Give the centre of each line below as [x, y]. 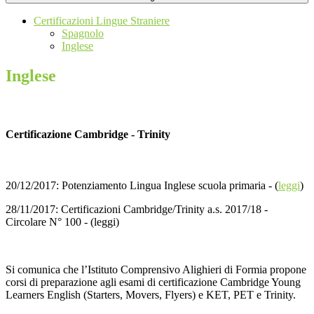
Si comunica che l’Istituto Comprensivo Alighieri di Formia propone [156, 270]
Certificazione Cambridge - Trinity [88, 134]
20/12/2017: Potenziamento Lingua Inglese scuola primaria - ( [142, 186]
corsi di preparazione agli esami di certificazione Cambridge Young [153, 282]
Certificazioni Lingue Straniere [102, 21]
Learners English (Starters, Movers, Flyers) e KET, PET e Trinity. [151, 295]
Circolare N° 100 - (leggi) [62, 222]
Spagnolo [83, 34]
